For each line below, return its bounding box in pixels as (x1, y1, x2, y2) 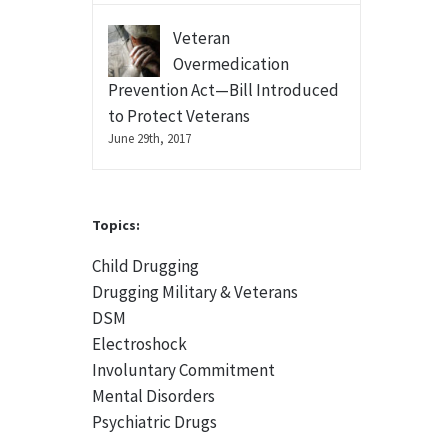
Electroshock (91, 333, 187, 355)
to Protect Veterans (107, 105, 250, 127)
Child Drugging (91, 255, 199, 277)
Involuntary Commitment (91, 359, 275, 381)
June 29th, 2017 (107, 130, 191, 147)
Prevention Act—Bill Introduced (107, 79, 339, 101)
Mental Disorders (91, 385, 215, 407)
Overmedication (172, 53, 289, 75)
